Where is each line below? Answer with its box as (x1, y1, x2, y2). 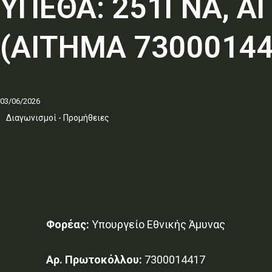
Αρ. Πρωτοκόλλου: (46, 253, 142, 266)
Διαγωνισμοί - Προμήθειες (6, 112, 109, 123)
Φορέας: (46, 217, 89, 231)
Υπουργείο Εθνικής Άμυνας (89, 217, 225, 231)
